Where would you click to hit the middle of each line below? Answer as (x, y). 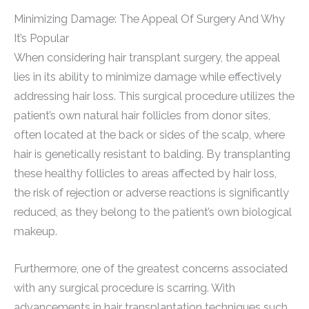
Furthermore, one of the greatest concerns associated (151, 269)
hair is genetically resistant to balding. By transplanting (152, 154)
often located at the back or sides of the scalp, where (149, 134)
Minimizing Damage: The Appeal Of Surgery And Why (149, 19)
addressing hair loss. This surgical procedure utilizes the (154, 96)
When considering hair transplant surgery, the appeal (147, 57)
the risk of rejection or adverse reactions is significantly (151, 192)
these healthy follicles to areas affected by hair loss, (145, 173)
